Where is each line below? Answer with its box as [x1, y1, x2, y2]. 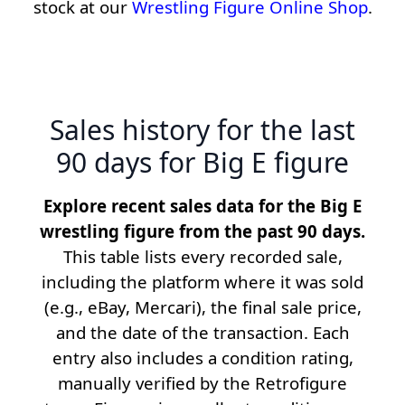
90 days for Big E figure [56, 144, 349, 182]
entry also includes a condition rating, [52, 346, 353, 370]
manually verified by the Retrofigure [58, 372, 347, 395]
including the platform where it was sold [42, 270, 363, 294]
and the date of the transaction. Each [55, 321, 350, 344]
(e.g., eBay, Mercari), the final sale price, [43, 296, 362, 319]
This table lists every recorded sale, [62, 245, 343, 268]
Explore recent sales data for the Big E [43, 194, 362, 218]
